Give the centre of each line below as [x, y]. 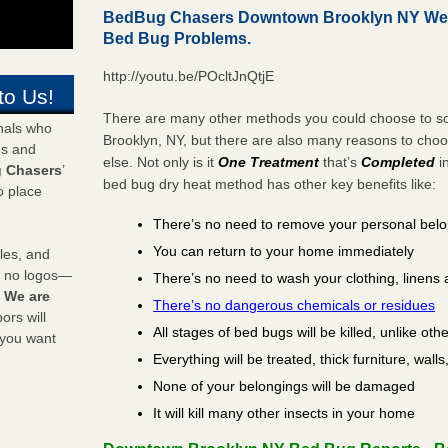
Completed [398, 161]
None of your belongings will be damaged [284, 385]
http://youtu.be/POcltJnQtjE [189, 75]
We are [27, 296]
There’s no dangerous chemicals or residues [294, 304]
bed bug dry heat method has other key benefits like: [270, 183]
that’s [340, 161]
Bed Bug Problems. [177, 38]
